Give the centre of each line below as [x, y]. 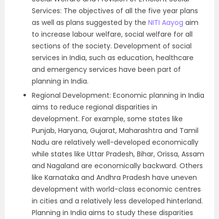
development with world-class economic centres [116, 189]
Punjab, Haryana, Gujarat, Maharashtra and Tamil [115, 130]
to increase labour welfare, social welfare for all [112, 34]
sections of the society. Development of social [112, 46]
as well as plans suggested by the [90, 22]
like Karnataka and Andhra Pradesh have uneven [114, 177]
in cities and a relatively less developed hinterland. [117, 201]
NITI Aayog [166, 22]
